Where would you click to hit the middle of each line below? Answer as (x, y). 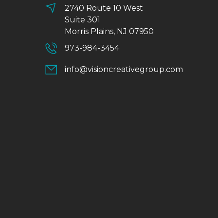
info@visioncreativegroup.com (124, 69)
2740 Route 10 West (104, 8)
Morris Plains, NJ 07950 (109, 31)
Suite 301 (82, 19)
